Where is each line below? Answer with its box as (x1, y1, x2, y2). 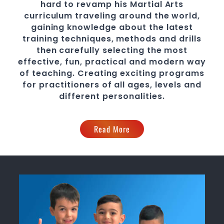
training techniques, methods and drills (22, 32, 201, 44)
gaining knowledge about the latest (30, 21, 193, 33)
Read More (93, 122, 130, 135)
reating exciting (84, 67, 159, 79)
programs (159, 67, 204, 79)
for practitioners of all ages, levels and (22, 78, 201, 90)
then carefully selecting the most (36, 44, 188, 56)
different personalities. (59, 90, 165, 102)
